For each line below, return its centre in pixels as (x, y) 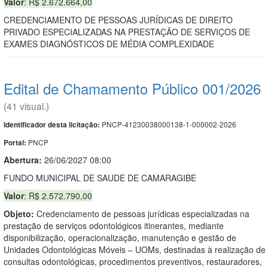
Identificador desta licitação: (52, 124)
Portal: (16, 142)
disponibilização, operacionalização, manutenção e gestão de (120, 237)
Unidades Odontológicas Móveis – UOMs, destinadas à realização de (135, 249)
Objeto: (19, 213)
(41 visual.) (26, 106)
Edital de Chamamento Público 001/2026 (132, 88)
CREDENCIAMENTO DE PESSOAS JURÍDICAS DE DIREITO (118, 19)
